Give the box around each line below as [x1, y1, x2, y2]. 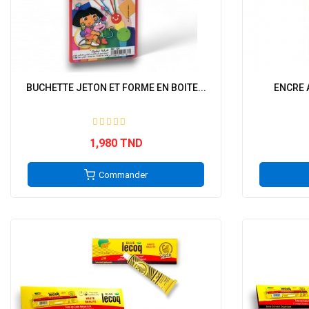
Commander [99, 170, 148, 180]
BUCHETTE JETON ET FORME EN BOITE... [26, 82, 206, 93]
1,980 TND [89, 137, 143, 150]
